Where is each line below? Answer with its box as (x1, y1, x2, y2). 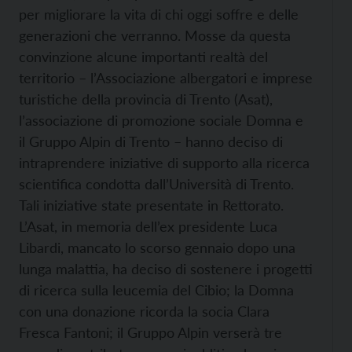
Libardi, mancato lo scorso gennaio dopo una (19, 239, 295, 256)
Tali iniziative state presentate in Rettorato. (19, 196, 284, 214)
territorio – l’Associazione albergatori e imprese (19, 69, 313, 86)
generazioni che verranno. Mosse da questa (19, 27, 291, 44)
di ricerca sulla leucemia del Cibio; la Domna (19, 281, 294, 299)
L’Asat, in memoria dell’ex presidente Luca (19, 218, 277, 235)
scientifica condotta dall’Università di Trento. (19, 175, 294, 192)
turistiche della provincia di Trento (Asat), (19, 90, 273, 108)
